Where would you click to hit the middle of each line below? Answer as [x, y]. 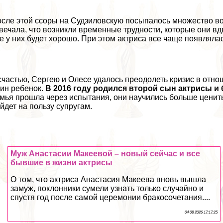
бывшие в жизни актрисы [62, 162]
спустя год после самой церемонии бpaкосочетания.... [111, 197]
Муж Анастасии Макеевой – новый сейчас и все [106, 153]
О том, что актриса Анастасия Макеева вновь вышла [109, 179]
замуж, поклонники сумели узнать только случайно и [107, 188]
